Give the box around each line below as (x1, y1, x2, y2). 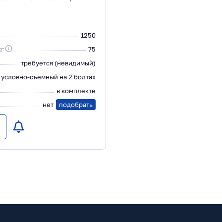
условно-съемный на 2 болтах (1, 73, 96, 81)
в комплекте (56, 87, 96, 95)
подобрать (59, 101, 93, 109)
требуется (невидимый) (21, 59, 96, 67)
